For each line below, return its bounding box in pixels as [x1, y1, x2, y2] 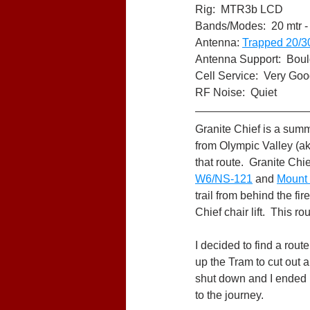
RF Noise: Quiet [195, 86, 277, 98]
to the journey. [195, 289, 264, 301]
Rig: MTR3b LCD [195, 3, 283, 15]
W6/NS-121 [195, 173, 253, 185]
